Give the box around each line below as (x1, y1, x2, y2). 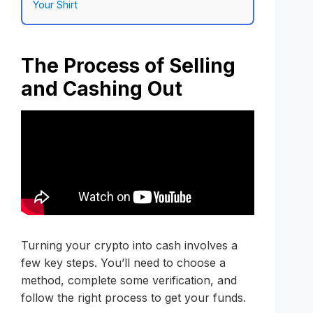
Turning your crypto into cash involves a (21, 238, 238, 252)
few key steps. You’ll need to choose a (21, 255, 226, 270)
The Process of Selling (21, 53, 235, 78)
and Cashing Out (21, 76, 182, 101)
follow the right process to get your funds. (21, 290, 246, 305)
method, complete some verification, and (21, 272, 237, 287)
